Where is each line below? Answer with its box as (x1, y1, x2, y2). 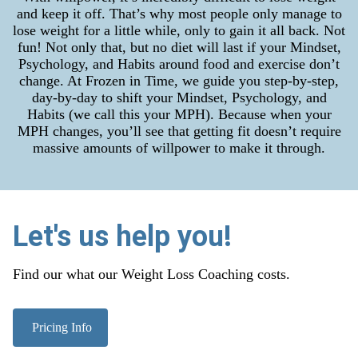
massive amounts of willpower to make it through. (33, 139, 325, 156)
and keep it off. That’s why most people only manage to (16, 5, 342, 22)
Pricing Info (29, 320, 92, 334)
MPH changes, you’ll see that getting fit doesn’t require (17, 122, 341, 139)
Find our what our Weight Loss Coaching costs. (13, 265, 290, 282)
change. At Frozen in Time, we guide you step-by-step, (19, 72, 339, 89)
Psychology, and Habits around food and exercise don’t (18, 55, 340, 72)
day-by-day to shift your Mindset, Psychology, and (31, 89, 327, 105)
